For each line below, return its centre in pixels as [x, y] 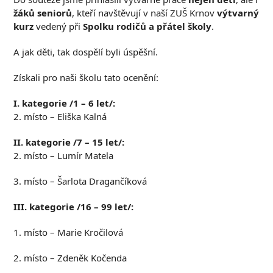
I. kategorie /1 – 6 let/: [65, 103]
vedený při [58, 26]
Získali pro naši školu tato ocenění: [86, 77]
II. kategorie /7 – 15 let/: [69, 142]
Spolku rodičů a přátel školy [147, 26]
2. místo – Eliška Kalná [60, 116]
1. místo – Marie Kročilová [69, 232]
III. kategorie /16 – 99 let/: [74, 207]
